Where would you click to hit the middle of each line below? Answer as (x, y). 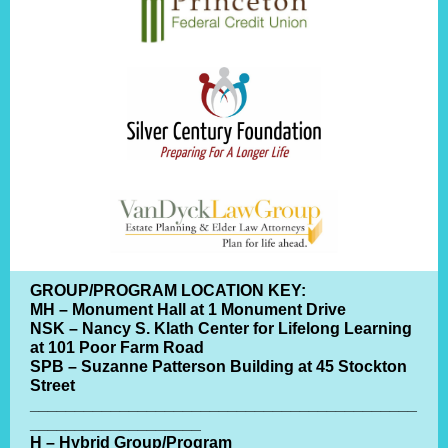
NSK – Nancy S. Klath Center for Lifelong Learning (221, 328)
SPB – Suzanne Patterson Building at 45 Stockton (218, 366)
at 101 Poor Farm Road (117, 347)
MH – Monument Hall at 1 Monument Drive (188, 309)
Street (52, 385)
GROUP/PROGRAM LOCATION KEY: (168, 290)
